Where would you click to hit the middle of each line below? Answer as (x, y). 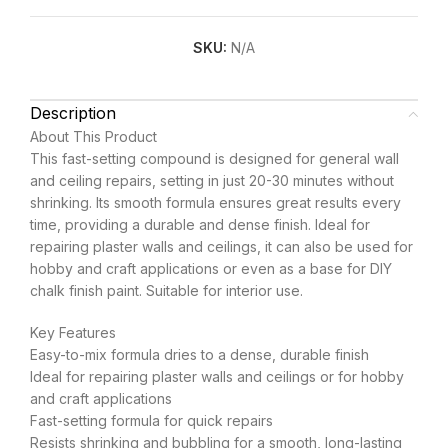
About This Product (93, 137)
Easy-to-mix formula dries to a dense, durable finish (199, 355)
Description (73, 113)
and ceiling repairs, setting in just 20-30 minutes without (212, 181)
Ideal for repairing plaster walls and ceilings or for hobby (217, 377)
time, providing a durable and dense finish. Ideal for (200, 225)
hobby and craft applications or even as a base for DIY (211, 269)
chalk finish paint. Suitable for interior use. (166, 291)
